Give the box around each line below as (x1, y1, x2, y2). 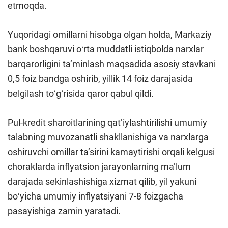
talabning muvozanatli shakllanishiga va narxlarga (8, 132, 209, 143)
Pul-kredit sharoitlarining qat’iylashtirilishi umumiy (8, 117, 207, 128)
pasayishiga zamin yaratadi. (8, 206, 121, 217)
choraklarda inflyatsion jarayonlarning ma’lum (8, 161, 191, 173)
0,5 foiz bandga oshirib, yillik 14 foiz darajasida (8, 73, 193, 84)
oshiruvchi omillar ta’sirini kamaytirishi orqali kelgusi (8, 147, 215, 158)
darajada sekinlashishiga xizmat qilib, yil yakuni (8, 176, 196, 187)
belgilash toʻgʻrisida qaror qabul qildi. (8, 88, 154, 99)
